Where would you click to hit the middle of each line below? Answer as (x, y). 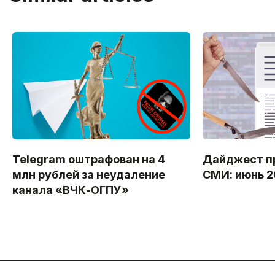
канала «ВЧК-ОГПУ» (71, 190)
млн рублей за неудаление (89, 175)
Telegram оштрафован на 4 (89, 160)
